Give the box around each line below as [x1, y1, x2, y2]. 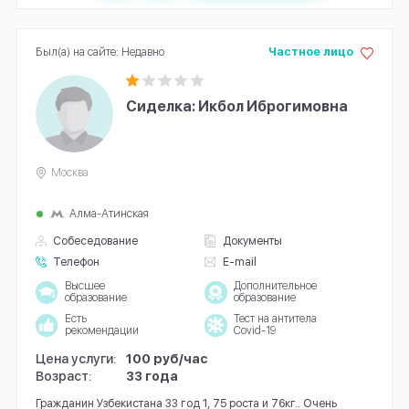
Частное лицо [267, 45, 353, 59]
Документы [222, 233, 282, 247]
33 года [126, 368, 179, 384]
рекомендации [64, 324, 139, 338]
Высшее [64, 279, 105, 293]
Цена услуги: [35, 350, 117, 366]
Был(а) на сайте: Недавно [35, 45, 164, 59]
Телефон [53, 255, 100, 268]
